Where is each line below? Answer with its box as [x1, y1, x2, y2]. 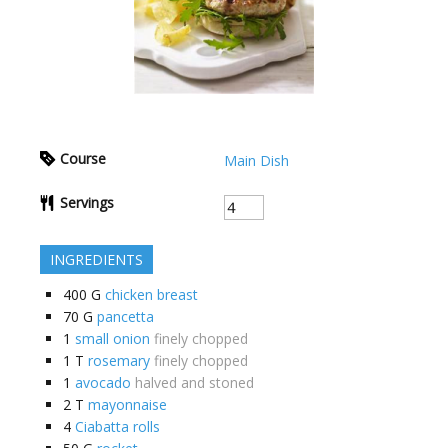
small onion [75, 328, 150, 348]
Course [60, 148, 106, 168]
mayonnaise [88, 394, 167, 414]
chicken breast [105, 284, 198, 304]
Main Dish [224, 150, 289, 170]
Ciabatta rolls [75, 416, 160, 436]
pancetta [97, 306, 154, 326]
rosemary [88, 350, 150, 370]
